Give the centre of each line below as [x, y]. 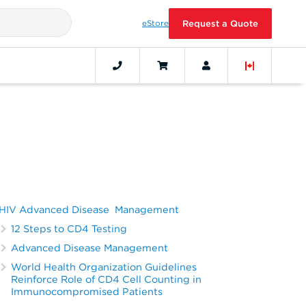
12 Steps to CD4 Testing [69, 229]
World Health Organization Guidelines [104, 267]
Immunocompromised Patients [87, 292]
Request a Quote [220, 24]
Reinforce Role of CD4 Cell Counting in [107, 279]
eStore [155, 23]
